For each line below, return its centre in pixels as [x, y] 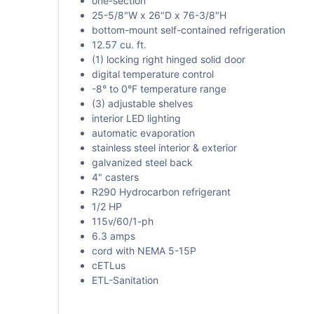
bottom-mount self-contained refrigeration [188, 30]
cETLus [108, 265]
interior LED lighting [136, 118]
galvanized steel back [142, 162]
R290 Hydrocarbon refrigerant [161, 192]
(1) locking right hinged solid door [168, 59]
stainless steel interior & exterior [164, 148]
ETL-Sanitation [125, 280]
